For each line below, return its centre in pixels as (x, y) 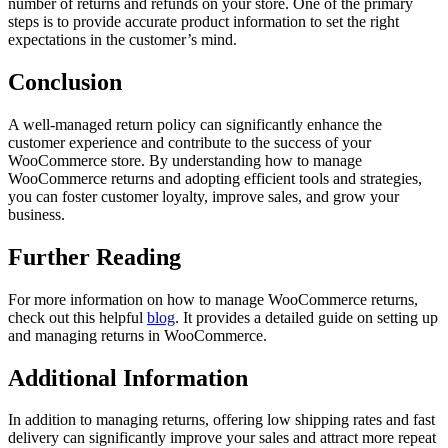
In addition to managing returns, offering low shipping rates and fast (221, 420)
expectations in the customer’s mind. (122, 39)
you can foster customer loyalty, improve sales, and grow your (203, 196)
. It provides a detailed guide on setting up (306, 317)
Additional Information (128, 377)
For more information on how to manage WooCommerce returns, (213, 299)
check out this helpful (77, 317)
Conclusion (65, 81)
